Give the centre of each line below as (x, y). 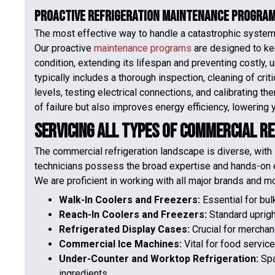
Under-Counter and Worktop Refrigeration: (160, 258)
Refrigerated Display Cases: (126, 229)
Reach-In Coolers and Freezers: (134, 214)
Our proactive (64, 48)
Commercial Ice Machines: (122, 244)
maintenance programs (143, 48)
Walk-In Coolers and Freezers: (131, 199)
